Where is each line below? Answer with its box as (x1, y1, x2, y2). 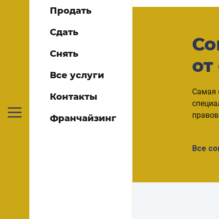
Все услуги (50, 69, 105, 81)
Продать (50, 5, 92, 16)
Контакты (50, 91, 98, 102)
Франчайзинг (50, 112, 117, 124)
